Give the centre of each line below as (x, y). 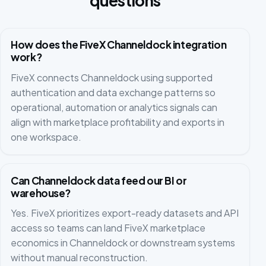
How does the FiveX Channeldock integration (119, 45)
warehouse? (41, 193)
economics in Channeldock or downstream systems (123, 242)
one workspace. (46, 137)
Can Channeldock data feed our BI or (99, 180)
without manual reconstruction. (80, 257)
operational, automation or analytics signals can (114, 107)
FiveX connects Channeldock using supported (112, 77)
